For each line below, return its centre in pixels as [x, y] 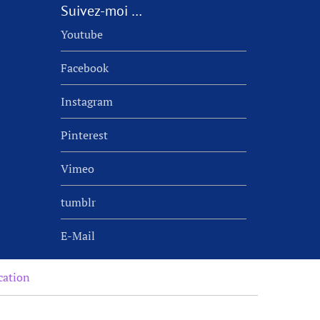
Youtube [81, 34]
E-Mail [77, 236]
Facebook [84, 68]
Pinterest [84, 135]
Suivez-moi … [101, 11]
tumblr [78, 202]
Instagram [86, 101]
